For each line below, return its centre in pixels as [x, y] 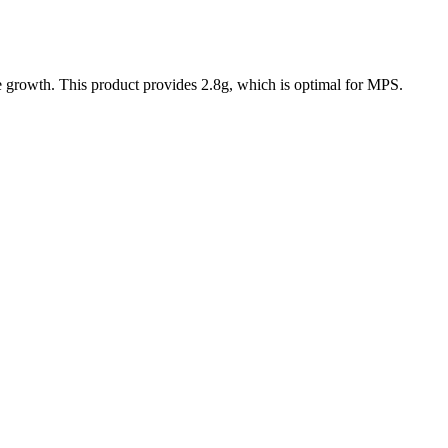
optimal [317, 85]
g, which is [257, 85]
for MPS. [372, 85]
